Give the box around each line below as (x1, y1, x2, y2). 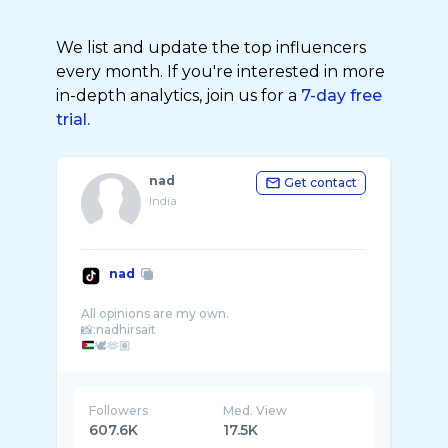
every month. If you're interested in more (56, 62, 385, 81)
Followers (89, 403, 148, 418)
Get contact (284, 175, 357, 190)
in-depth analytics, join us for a (56, 86, 301, 105)
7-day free (301, 86, 382, 105)
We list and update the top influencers (56, 38, 366, 57)
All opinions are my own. (81, 306, 229, 321)
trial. (56, 110, 90, 129)
